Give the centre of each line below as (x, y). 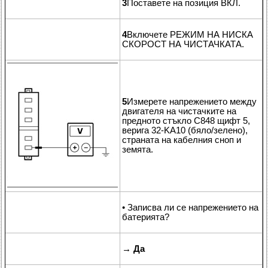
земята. (138, 149)
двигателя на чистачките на (179, 111)
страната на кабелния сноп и (182, 140)
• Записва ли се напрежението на (190, 207)
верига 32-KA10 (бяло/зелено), (185, 130)
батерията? (146, 217)
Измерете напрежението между (192, 101)
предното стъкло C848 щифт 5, (186, 121)
